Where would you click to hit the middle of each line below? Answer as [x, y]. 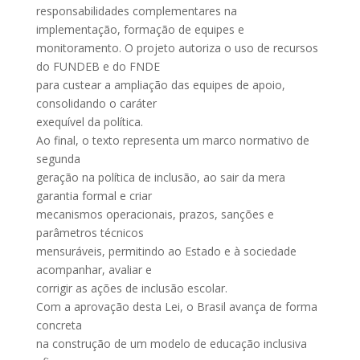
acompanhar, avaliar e [94, 270]
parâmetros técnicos [90, 233]
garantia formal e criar [94, 196]
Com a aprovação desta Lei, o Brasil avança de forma [176, 307]
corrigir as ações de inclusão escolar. [131, 288]
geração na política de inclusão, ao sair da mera [160, 177]
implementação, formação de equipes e [140, 29]
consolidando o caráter [96, 103]
